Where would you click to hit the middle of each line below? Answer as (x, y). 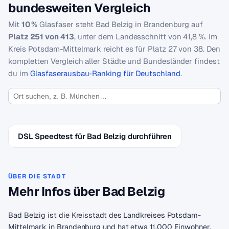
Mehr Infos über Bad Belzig (87, 191)
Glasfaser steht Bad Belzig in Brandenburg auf (120, 24)
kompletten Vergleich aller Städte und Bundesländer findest (114, 61)
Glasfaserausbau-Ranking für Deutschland (105, 73)
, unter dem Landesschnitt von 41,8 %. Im (145, 37)
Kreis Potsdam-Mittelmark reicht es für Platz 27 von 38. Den (114, 49)
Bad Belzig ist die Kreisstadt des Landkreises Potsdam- (105, 215)
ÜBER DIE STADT (37, 176)
